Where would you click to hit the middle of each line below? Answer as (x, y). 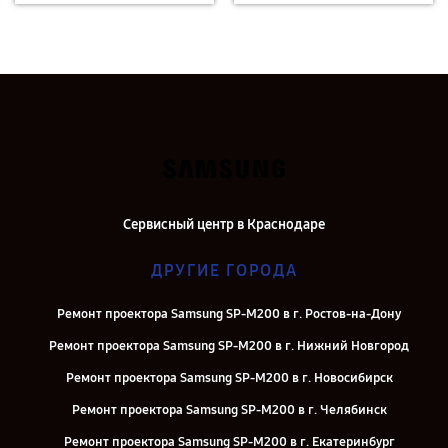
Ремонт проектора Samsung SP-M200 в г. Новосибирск (229, 378)
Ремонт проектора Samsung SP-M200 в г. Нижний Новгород (229, 346)
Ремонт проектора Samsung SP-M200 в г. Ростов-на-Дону (229, 314)
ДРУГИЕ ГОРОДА (224, 270)
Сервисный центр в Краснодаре (224, 224)
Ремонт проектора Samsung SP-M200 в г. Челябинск (229, 410)
